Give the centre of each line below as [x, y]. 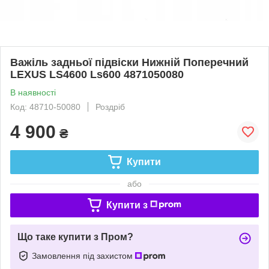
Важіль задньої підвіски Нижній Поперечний [129, 62]
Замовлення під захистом [83, 255]
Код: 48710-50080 [45, 107]
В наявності [33, 92]
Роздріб [110, 107]
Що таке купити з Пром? [75, 237]
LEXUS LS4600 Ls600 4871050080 [97, 74]
